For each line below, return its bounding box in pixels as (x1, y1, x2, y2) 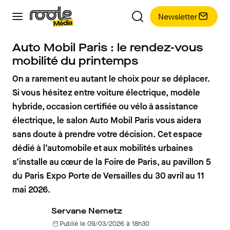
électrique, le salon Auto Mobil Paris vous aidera (12, 114, 201, 126)
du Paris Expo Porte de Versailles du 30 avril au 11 (12, 170, 204, 182)
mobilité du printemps (12, 53, 138, 68)
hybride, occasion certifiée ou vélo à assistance (12, 101, 198, 112)
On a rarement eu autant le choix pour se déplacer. (12, 73, 210, 85)
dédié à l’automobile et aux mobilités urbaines (12, 142, 193, 154)
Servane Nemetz (51, 205, 122, 216)
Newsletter (158, 11, 197, 22)
